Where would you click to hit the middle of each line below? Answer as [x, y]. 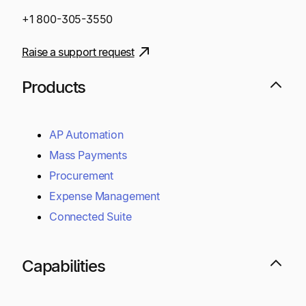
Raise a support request [78, 52]
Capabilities [64, 266]
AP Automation [86, 134]
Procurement [82, 175]
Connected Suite [91, 217]
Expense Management [105, 196]
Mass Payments [88, 155]
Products [54, 87]
